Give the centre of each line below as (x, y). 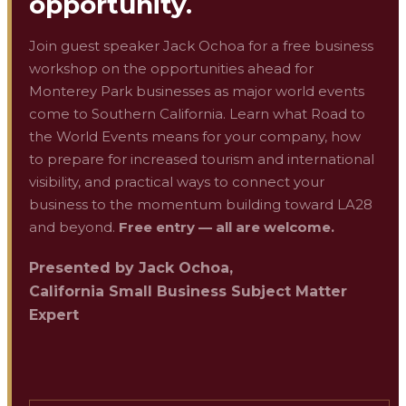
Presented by (84, 268)
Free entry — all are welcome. (227, 227)
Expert (54, 315)
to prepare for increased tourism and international (202, 159)
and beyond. (72, 227)
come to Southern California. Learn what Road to (197, 114)
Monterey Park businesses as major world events (197, 92)
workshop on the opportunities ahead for (171, 69)
